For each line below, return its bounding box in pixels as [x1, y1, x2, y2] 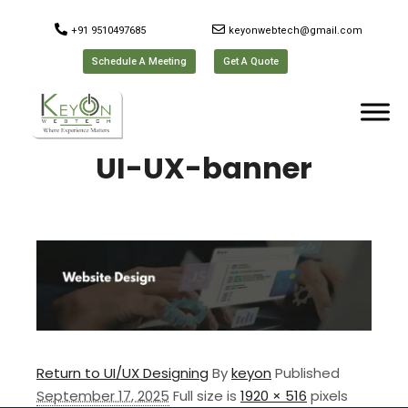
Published [275, 362, 340, 382]
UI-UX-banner [96, 148, 312, 189]
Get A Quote [223, 56, 280, 67]
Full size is [173, 385, 240, 405]
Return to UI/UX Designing [36, 362, 209, 382]
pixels [307, 385, 348, 405]
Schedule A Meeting [92, 56, 188, 67]
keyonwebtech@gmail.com [228, 25, 362, 36]
